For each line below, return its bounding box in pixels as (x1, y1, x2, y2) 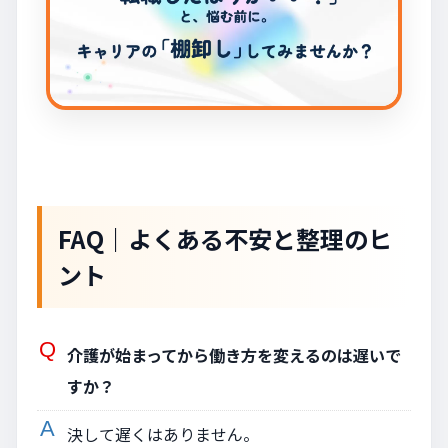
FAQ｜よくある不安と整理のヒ (58, 220, 392, 256)
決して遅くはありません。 (67, 421, 259, 446)
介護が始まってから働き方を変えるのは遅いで (67, 342, 401, 367)
